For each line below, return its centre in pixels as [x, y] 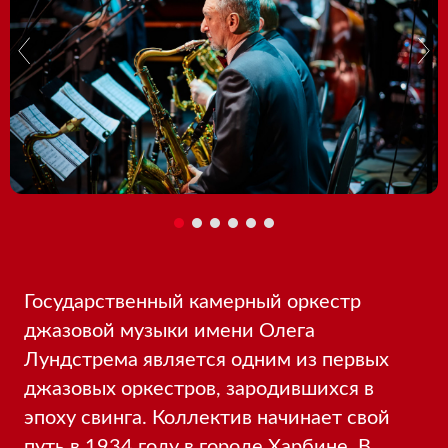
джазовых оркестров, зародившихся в [199, 388]
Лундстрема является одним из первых [206, 359]
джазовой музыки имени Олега [169, 330]
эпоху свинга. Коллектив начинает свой [207, 417]
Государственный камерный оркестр [192, 301]
